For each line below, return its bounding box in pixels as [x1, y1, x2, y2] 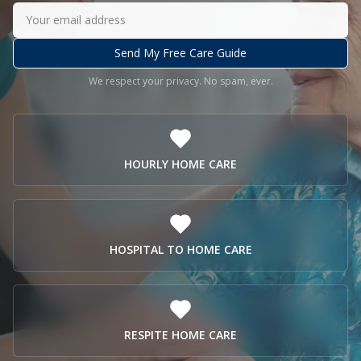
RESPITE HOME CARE [124, 327, 237, 342]
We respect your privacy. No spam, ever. [88, 74, 273, 88]
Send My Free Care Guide [114, 45, 247, 60]
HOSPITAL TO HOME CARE [109, 242, 252, 257]
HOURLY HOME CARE [124, 156, 237, 172]
